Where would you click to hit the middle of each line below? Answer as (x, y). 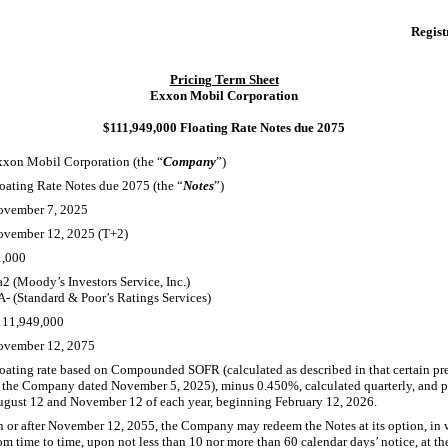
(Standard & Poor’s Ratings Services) (110, 297)
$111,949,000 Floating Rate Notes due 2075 (224, 127)
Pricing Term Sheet (224, 79)
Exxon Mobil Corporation (224, 95)
